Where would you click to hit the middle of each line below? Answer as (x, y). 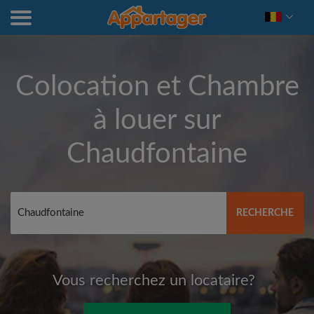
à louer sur (157, 121)
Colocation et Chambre (157, 87)
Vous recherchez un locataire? (153, 280)
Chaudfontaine (157, 154)
